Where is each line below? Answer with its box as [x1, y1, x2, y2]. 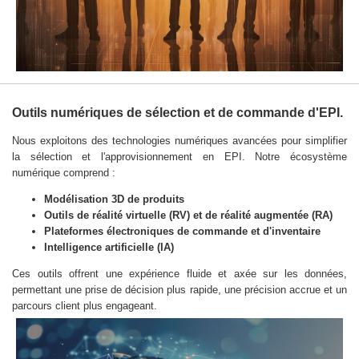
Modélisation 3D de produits [44, 193, 184, 206]
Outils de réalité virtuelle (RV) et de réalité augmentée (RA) [44, 209, 333, 222]
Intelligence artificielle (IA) [44, 241, 174, 254]
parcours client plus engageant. [12, 300, 157, 313]
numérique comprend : [12, 167, 115, 179]
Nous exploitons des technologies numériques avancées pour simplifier [12, 135, 347, 147]
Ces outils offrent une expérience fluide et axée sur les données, [12, 268, 347, 280]
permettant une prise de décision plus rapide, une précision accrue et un [12, 284, 347, 296]
